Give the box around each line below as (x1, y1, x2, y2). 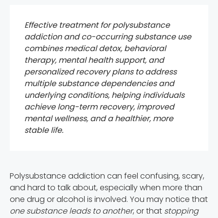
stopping (162, 205, 199, 217)
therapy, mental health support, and (24, 54, 164, 66)
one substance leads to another (10, 205, 133, 217)
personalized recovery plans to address (24, 66, 177, 77)
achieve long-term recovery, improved (24, 101, 174, 112)
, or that (133, 205, 162, 217)
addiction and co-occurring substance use (24, 31, 191, 42)
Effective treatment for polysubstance (24, 19, 170, 31)
